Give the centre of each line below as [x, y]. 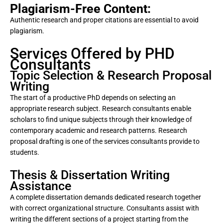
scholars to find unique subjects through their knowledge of [101, 119]
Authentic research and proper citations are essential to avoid [104, 20]
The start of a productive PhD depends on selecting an [93, 97]
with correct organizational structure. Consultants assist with [105, 208]
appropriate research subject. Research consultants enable [101, 108]
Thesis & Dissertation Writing [90, 175]
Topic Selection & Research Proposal [111, 75]
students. [25, 152]
